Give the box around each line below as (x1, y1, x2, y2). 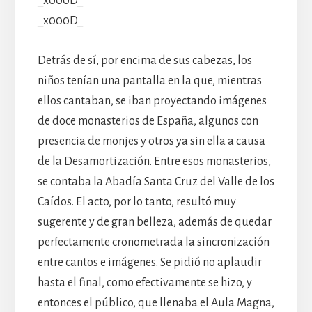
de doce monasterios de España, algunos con (37, 114, 258, 127)
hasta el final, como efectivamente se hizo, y (37, 276, 252, 289)
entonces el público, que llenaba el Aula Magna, (37, 296, 274, 309)
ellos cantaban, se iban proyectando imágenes (37, 94, 267, 107)
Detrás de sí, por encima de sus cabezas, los (37, 54, 252, 67)
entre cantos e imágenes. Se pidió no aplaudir (37, 256, 262, 269)
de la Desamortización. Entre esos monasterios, (37, 155, 271, 168)
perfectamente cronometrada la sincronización (37, 235, 270, 249)
